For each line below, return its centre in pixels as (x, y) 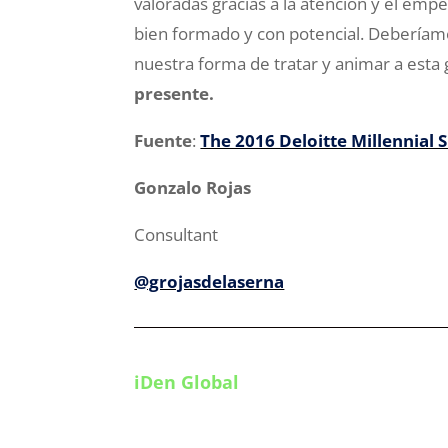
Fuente (163, 140)
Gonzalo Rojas (193, 187)
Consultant (176, 234)
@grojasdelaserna (209, 281)
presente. (174, 93)
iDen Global (187, 381)
